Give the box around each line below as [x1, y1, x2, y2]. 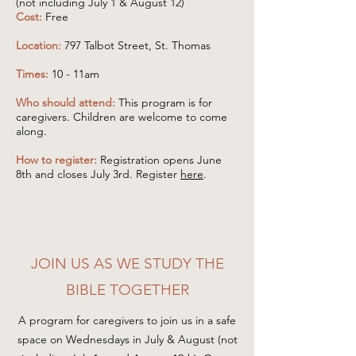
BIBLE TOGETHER [65, 281, 189, 299]
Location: [16, 38, 61, 52]
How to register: [16, 153, 97, 167]
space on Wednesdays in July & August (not [17, 332, 238, 346]
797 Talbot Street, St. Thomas [64, 38, 214, 52]
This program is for [118, 95, 212, 110]
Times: [16, 67, 52, 81]
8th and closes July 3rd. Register [16, 167, 180, 181]
